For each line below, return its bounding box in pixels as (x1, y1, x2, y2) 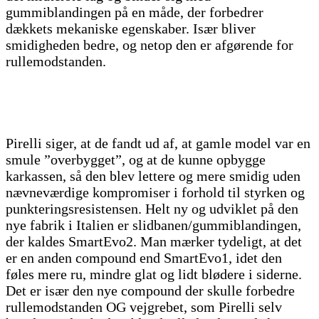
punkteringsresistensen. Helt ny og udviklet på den (6, 201, 298, 217)
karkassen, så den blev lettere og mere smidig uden (6, 168, 300, 184)
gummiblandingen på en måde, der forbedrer (6, 4, 263, 21)
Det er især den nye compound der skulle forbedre (6, 283, 295, 299)
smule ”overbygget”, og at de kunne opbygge (6, 152, 266, 168)
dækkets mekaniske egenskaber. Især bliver (6, 21, 256, 37)
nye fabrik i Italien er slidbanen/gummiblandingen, (6, 217, 301, 234)
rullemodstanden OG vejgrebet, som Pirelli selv (6, 299, 282, 315)
